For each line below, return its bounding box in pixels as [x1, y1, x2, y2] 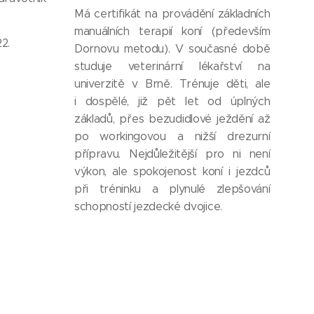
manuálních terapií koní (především [74, 25, 271, 39]
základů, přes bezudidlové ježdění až [74, 112, 271, 126]
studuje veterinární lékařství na [74, 60, 271, 74]
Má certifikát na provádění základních [74, 7, 271, 21]
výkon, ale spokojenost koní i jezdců [74, 165, 271, 179]
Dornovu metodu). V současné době [74, 42, 271, 56]
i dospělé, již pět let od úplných [74, 95, 271, 109]
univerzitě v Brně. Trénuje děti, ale [74, 77, 271, 91]
